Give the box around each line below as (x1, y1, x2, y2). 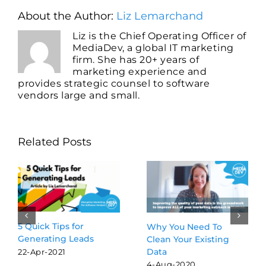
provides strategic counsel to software (18, 78, 210, 90)
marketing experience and (72, 66, 207, 78)
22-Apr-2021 (18, 247, 66, 257)
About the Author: (18, 9, 116, 23)
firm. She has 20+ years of (72, 54, 199, 66)
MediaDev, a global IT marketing (72, 42, 234, 54)
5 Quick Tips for (18, 221, 84, 232)
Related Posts (18, 135, 91, 149)
